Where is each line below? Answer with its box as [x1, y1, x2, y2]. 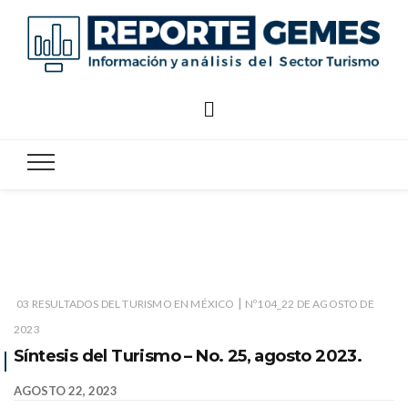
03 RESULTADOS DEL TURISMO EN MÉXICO [16, 296, 235, 311]
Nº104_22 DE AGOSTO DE [245, 296, 374, 311]
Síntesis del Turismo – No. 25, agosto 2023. [14, 345, 362, 366]
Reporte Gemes [14, 95, 107, 111]
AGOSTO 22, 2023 [14, 382, 117, 398]
